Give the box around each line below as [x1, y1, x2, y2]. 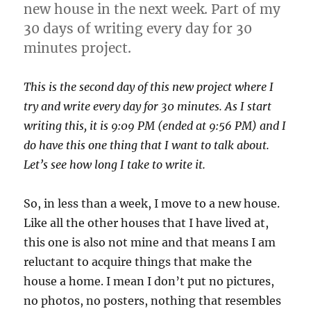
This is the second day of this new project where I [24, 79, 274, 94]
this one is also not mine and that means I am [24, 235, 276, 249]
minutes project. [24, 39, 132, 56]
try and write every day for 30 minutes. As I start [24, 99, 272, 113]
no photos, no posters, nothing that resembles [24, 293, 282, 308]
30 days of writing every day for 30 [24, 19, 253, 37]
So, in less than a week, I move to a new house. [24, 196, 280, 210]
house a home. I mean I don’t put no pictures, [24, 274, 275, 288]
